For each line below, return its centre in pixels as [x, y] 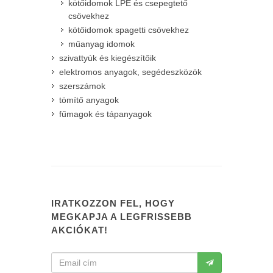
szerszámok [82, 86]
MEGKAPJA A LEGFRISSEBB [122, 217]
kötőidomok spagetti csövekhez [129, 30]
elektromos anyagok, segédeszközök [130, 72]
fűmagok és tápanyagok [105, 114]
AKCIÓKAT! [80, 230]
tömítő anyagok [89, 100]
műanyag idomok [101, 44]
